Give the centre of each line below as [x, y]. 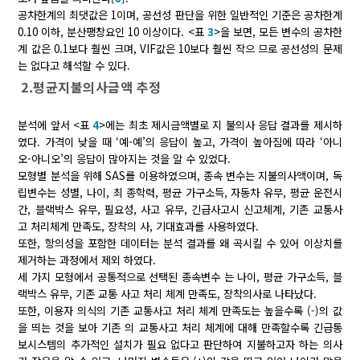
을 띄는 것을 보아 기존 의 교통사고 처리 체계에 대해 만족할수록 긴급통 [180, 327]
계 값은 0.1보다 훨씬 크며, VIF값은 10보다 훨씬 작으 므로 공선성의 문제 [180, 48]
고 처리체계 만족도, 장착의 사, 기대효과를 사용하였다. [139, 226]
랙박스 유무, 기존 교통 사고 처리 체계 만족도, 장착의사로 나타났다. [168, 293]
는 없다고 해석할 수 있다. [74, 65]
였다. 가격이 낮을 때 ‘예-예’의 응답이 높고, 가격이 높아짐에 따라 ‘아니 [180, 141]
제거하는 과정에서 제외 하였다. [87, 260]
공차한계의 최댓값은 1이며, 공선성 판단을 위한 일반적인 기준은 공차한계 [180, 14]
